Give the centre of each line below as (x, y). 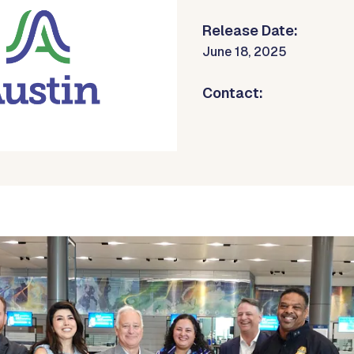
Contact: (233, 93)
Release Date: (250, 30)
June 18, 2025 (245, 52)
